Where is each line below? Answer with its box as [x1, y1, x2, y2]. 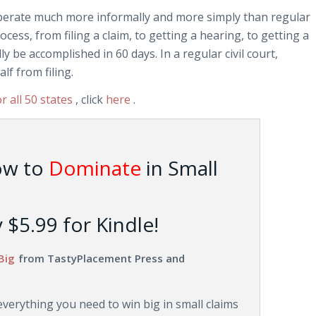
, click [75, 92, 106, 108]
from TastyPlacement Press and [16, 250, 185, 265]
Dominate [49, 154, 141, 181]
